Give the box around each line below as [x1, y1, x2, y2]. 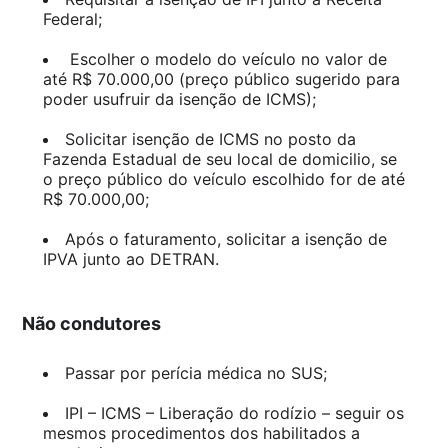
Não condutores [22, 313, 162, 334]
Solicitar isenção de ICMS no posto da [64, 129, 356, 149]
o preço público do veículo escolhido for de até [42, 169, 405, 189]
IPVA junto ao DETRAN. [42, 249, 219, 269]
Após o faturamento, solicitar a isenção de [64, 229, 387, 249]
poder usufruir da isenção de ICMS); [42, 89, 316, 109]
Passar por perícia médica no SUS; [64, 363, 327, 383]
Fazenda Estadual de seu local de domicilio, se [42, 149, 397, 169]
